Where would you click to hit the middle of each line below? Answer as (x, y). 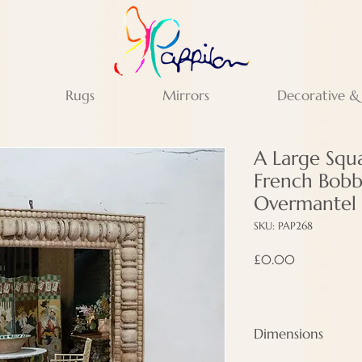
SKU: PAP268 (283, 226)
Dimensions (288, 334)
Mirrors (185, 95)
